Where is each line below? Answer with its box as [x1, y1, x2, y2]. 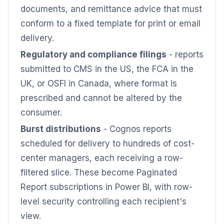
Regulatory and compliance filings [20, 49, 166, 59]
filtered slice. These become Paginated [20, 167, 177, 177]
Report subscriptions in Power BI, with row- [20, 182, 192, 192]
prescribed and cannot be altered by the [20, 93, 182, 103]
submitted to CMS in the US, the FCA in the [20, 64, 193, 74]
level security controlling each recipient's [20, 196, 186, 206]
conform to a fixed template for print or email [20, 18, 200, 28]
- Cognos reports [101, 124, 171, 134]
